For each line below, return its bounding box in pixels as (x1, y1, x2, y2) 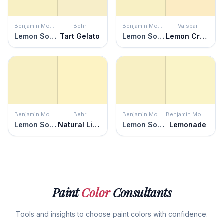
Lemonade (169, 120, 206, 129)
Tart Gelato (59, 32, 100, 40)
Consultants (110, 184, 172, 200)
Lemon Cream (200, 32, 207, 40)
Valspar (177, 22, 198, 29)
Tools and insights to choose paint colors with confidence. (16, 210, 208, 218)
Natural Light (92, 120, 99, 129)
